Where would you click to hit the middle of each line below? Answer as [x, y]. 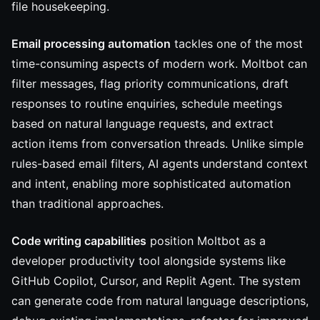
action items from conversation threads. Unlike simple [157, 144]
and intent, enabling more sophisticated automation [151, 184]
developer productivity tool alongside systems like [149, 261]
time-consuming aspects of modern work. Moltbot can [159, 64]
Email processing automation [91, 44]
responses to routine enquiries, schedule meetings [147, 104]
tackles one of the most [237, 44]
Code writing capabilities [79, 241]
